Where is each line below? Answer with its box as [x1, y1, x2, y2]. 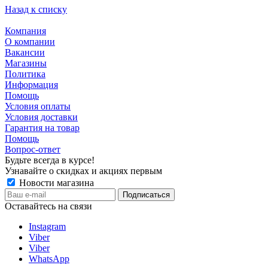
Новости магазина [17, 177, 94, 188]
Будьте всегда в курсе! [5, 154, 95, 165]
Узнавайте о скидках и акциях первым [5, 165, 162, 176]
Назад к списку [5, 4, 67, 14]
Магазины [5, 57, 47, 68]
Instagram [29, 221, 66, 232]
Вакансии [5, 47, 45, 57]
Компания [5, 25, 46, 36]
